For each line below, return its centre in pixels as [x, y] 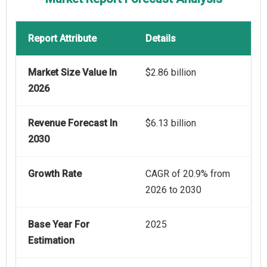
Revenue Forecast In [73, 123]
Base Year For [59, 225]
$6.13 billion [171, 123]
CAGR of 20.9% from [188, 174]
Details [161, 39]
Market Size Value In [72, 73]
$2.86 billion [171, 73]
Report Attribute [62, 39]
